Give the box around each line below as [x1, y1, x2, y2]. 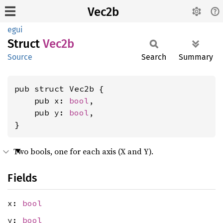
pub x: [14, 96, 69, 106]
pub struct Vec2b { [14, 84, 104, 94]
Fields [7, 171, 37, 185]
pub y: [14, 108, 69, 117]
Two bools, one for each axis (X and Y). [13, 146, 153, 157]
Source [7, 52, 32, 62]
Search [141, 52, 166, 62]
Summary [179, 52, 213, 62]
